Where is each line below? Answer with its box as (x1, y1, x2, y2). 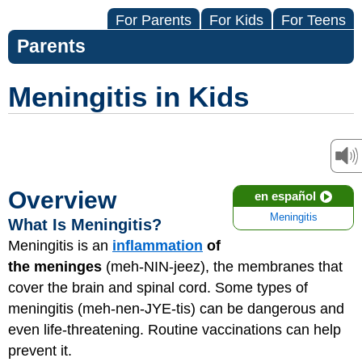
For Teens (281, 12, 346, 28)
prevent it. (8, 343, 72, 359)
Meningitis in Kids (8, 81, 249, 112)
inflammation (112, 238, 203, 254)
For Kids (209, 12, 263, 28)
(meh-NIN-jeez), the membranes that (106, 259, 343, 275)
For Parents (116, 12, 192, 28)
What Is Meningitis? (8, 216, 162, 234)
